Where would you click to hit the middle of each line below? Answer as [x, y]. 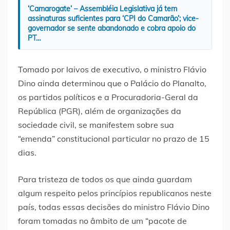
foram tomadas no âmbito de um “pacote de [102, 221]
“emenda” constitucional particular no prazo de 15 [114, 139]
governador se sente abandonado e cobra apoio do [112, 28]
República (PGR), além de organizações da [100, 111]
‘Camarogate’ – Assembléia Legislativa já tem [102, 9]
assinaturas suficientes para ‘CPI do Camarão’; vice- [113, 19]
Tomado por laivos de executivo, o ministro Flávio [112, 70]
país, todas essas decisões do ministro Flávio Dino [114, 207]
